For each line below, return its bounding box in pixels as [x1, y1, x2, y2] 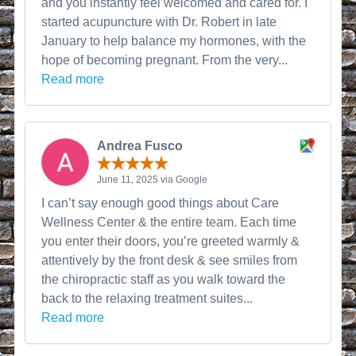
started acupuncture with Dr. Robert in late [41, 14, 277, 29]
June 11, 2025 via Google [97, 174, 208, 185]
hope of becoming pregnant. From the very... [41, 52, 288, 67]
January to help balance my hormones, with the [41, 33, 307, 48]
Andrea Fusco [97, 138, 184, 153]
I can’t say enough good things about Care [41, 196, 280, 210]
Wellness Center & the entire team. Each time [41, 215, 297, 229]
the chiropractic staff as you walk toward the [41, 273, 286, 286]
